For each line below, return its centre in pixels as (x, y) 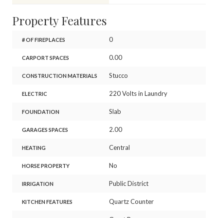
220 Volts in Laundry (138, 93)
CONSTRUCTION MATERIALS (59, 75)
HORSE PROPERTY (45, 165)
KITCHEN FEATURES (47, 201)
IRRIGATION (37, 183)
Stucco (118, 75)
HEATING (34, 147)
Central (119, 147)
